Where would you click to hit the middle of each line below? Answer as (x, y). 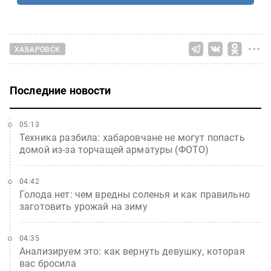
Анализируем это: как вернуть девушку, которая (132, 251)
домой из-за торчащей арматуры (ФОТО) (114, 150)
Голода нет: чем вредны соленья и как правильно (135, 194)
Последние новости (60, 90)
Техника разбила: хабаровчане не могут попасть (132, 138)
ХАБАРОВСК (38, 49)
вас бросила (48, 263)
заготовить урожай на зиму (83, 207)
